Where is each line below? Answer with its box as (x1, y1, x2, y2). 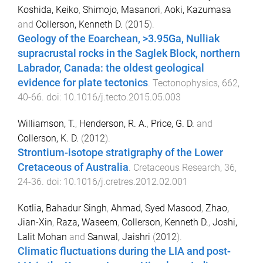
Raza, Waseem (56, 216, 117, 228)
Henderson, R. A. (79, 117, 147, 129)
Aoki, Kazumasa (164, 4, 231, 15)
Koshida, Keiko (18, 4, 79, 15)
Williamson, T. (18, 117, 75, 129)
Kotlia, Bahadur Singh (18, 202, 107, 214)
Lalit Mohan (18, 231, 67, 242)
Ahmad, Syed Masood (111, 202, 201, 214)
